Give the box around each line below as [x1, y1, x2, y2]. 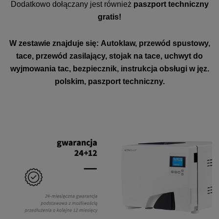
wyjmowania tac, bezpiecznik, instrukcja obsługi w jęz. [10, 65, 209, 73]
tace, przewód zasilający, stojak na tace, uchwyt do [16, 52, 203, 61]
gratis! [98, 13, 121, 22]
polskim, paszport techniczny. [54, 77, 165, 86]
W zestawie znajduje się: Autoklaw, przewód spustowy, [9, 39, 210, 48]
